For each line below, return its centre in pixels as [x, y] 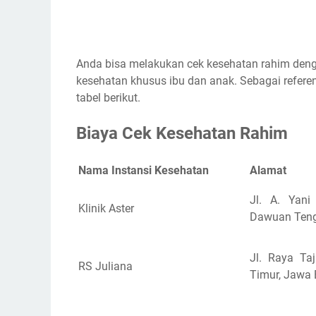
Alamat [268, 170]
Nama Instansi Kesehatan [144, 170]
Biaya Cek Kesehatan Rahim [182, 133]
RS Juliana [107, 266]
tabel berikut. [108, 97]
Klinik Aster [108, 208]
